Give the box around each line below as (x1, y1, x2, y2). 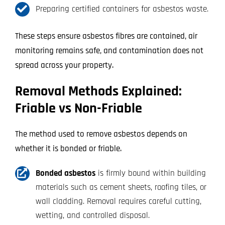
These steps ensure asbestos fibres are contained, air (15, 30, 197, 42)
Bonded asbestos (35, 167, 95, 179)
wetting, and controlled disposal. (35, 209, 150, 221)
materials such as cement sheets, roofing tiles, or (35, 181, 206, 193)
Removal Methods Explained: (15, 82, 182, 100)
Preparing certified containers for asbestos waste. (35, 3, 208, 15)
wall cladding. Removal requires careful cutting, (35, 195, 201, 207)
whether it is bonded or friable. (15, 143, 122, 154)
